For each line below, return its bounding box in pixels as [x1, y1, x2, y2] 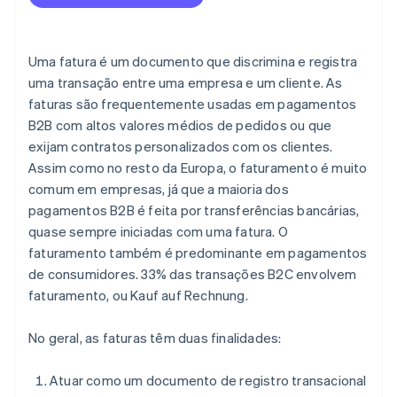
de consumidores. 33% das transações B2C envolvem [28, 265, 357, 284]
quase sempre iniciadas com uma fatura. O [28, 222, 288, 241]
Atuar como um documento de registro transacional [50, 371, 367, 390]
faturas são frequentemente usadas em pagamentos [28, 95, 357, 113]
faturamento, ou [28, 286, 131, 305]
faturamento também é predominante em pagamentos [28, 244, 368, 262]
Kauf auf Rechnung [130, 286, 245, 305]
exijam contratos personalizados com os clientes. [28, 137, 333, 156]
